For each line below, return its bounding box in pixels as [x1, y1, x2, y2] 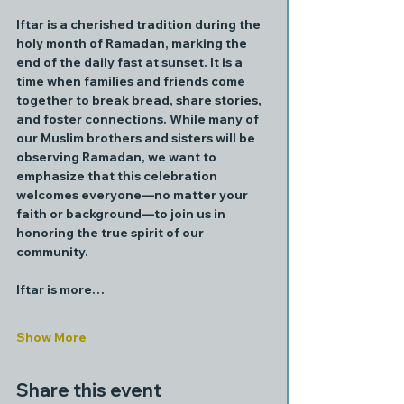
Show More [16, 329, 87, 345]
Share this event [16, 379, 161, 401]
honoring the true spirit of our [16, 225, 207, 241]
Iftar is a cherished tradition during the [16, 16, 263, 32]
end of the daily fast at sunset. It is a [16, 54, 245, 70]
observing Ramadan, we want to [16, 149, 219, 165]
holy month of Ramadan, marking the [16, 35, 250, 51]
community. [16, 243, 88, 260]
